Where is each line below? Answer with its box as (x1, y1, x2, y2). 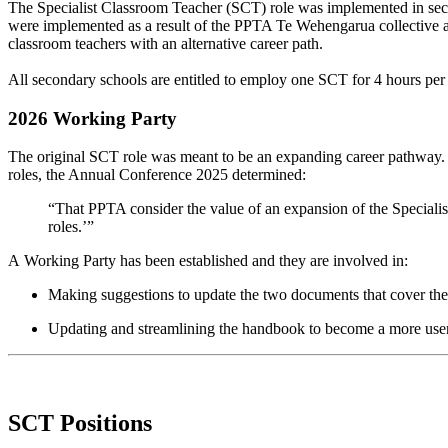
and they (252, 252, 306, 270)
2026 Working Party (8, 107, 177, 129)
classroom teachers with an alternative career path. (8, 34, 323, 52)
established (179, 252, 248, 270)
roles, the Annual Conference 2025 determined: (8, 166, 306, 184)
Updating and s (48, 320, 144, 338)
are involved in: (310, 252, 408, 270)
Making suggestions (48, 286, 174, 304)
